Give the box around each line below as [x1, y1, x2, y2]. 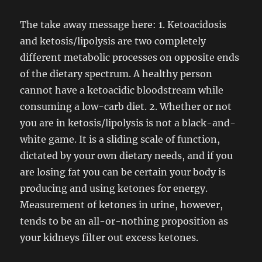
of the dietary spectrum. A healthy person [20, 68, 213, 80]
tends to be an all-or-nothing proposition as [20, 215, 229, 227]
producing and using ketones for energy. [20, 182, 208, 194]
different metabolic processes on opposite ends [20, 51, 240, 63]
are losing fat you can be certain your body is [20, 166, 226, 178]
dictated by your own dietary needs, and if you [20, 150, 233, 161]
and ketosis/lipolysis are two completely [20, 35, 206, 47]
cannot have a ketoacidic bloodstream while [20, 84, 224, 96]
